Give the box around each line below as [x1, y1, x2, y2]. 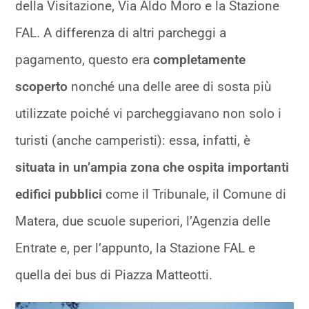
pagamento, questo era [15, 51, 154, 68]
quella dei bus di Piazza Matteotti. [15, 266, 213, 283]
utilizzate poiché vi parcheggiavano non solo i [15, 105, 282, 121]
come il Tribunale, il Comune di [102, 186, 287, 202]
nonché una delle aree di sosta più [71, 78, 272, 94]
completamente [153, 51, 246, 68]
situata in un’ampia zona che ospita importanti [15, 159, 290, 175]
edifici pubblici [15, 186, 103, 202]
